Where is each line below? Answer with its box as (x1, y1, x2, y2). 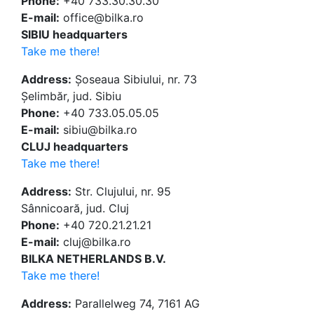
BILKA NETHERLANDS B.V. (21, 252, 166, 266)
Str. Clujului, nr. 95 (71, 184, 171, 199)
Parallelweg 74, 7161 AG (71, 296, 200, 311)
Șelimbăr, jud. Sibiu (21, 89, 121, 104)
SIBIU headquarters (21, 27, 128, 42)
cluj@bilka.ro (60, 235, 131, 250)
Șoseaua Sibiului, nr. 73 (71, 72, 197, 87)
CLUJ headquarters (21, 139, 128, 154)
